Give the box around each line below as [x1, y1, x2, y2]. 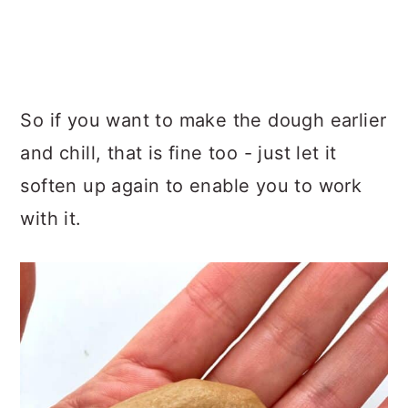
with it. [20, 207, 82, 229]
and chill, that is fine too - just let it [20, 141, 337, 164]
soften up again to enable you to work [20, 174, 362, 197]
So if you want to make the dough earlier [20, 108, 387, 131]
